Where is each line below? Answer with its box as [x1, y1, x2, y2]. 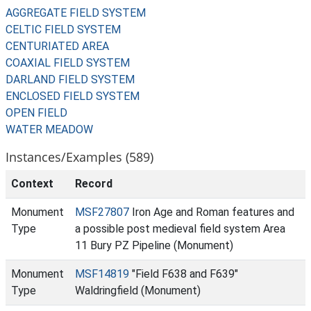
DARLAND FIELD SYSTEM [6, 73, 135, 86]
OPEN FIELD [6, 106, 67, 119]
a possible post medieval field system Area [75, 222, 285, 235]
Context [11, 177, 53, 190]
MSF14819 [75, 267, 129, 280]
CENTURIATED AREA [6, 40, 109, 53]
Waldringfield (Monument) [75, 284, 201, 297]
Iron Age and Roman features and [129, 205, 294, 219]
